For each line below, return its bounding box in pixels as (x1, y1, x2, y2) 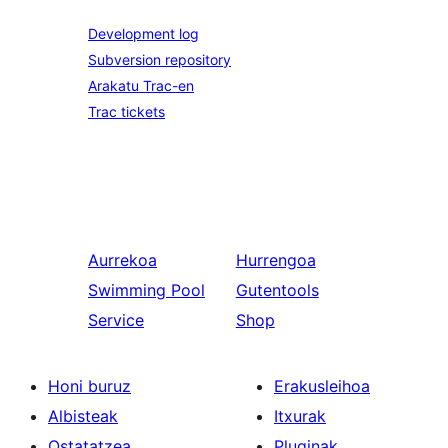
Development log (88, 24, 199, 42)
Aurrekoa (88, 249, 157, 270)
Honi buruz (48, 375, 131, 396)
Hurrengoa (235, 249, 316, 270)
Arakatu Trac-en (88, 76, 194, 94)
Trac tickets (88, 102, 165, 120)
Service (88, 309, 144, 330)
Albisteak (48, 405, 118, 426)
